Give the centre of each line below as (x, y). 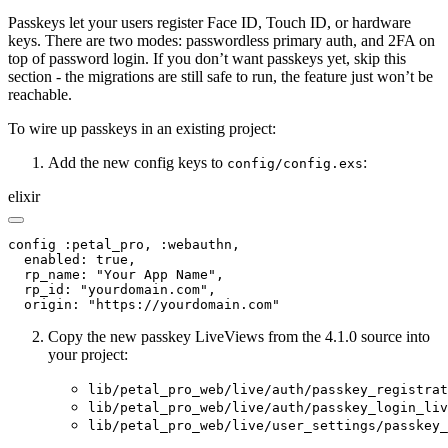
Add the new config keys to (137, 162)
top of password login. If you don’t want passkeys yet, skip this (207, 58)
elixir (24, 196)
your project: (88, 354)
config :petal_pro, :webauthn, (124, 244)
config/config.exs (295, 163)
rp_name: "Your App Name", (116, 274)
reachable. (40, 94)
